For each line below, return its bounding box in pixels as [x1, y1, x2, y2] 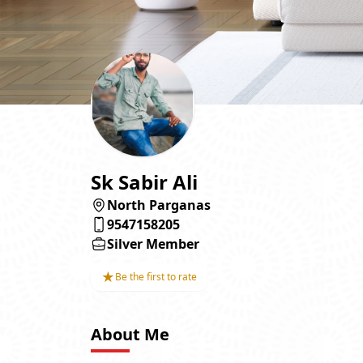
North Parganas [107, 195, 211, 214]
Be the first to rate [115, 269, 197, 284]
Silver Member [107, 234, 199, 253]
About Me [91, 322, 169, 345]
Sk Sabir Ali [91, 168, 198, 195]
